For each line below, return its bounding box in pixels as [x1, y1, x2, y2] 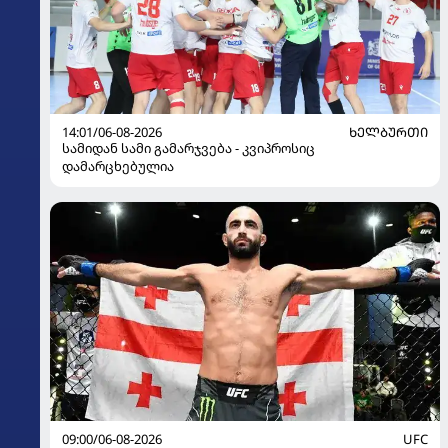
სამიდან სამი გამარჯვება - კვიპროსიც [62, 139, 315, 158]
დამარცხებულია [62, 157, 174, 176]
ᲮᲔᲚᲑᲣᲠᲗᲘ [349, 123, 428, 142]
